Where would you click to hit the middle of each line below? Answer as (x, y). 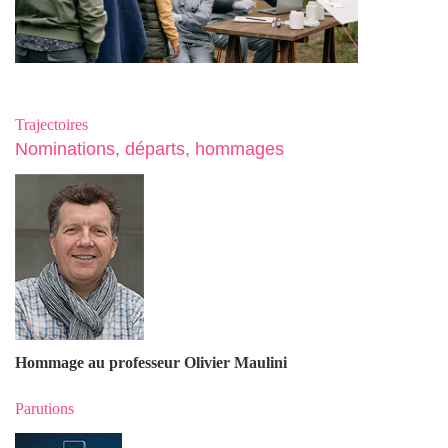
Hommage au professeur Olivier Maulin (149, 362)
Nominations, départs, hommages (149, 148)
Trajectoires (51, 124)
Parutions (44, 408)
